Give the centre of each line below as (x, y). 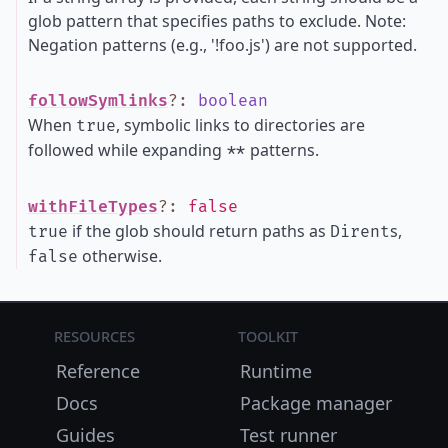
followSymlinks (98, 101)
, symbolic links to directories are (240, 125)
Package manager (315, 403)
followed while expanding (127, 150)
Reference (98, 371)
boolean (233, 101)
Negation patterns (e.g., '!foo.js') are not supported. (222, 45)
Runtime (275, 371)
